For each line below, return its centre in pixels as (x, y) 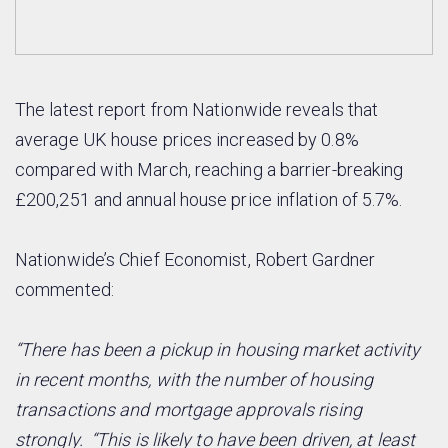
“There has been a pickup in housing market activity (218, 350)
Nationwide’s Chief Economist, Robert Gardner (195, 260)
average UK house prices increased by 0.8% (187, 140)
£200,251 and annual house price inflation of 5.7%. (209, 200)
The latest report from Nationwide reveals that (197, 110)
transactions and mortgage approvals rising (188, 410)
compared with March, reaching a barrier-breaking (209, 170)
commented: (64, 290)
